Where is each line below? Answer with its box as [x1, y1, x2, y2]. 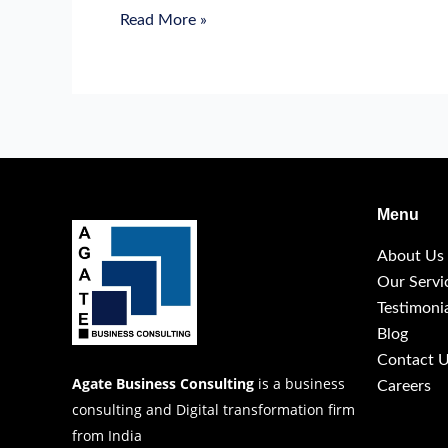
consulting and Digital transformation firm [72, 400, 355, 420]
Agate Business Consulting [72, 374, 254, 394]
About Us [377, 247, 444, 264]
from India [72, 426, 142, 446]
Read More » [120, 12, 207, 29]
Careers [377, 377, 431, 394]
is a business [254, 374, 345, 394]
